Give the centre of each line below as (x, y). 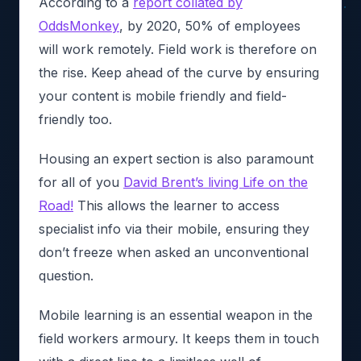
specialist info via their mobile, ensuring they (174, 228)
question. (66, 275)
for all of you (81, 182)
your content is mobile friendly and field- (163, 95)
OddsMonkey (79, 25)
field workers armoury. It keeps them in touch (179, 338)
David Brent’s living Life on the (216, 182)
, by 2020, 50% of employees (210, 25)
